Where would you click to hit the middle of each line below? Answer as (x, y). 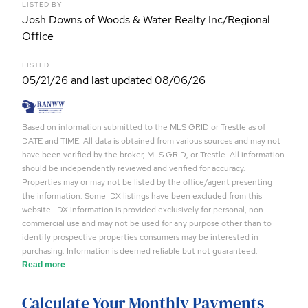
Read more (44, 265)
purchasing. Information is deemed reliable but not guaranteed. (140, 251)
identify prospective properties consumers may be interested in (140, 238)
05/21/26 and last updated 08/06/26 (114, 80)
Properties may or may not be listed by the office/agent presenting (147, 183)
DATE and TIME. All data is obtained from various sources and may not (151, 141)
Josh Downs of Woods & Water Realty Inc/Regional (146, 20)
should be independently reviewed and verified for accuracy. (134, 169)
